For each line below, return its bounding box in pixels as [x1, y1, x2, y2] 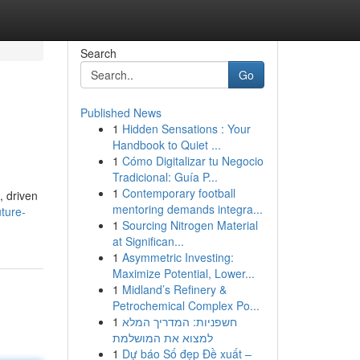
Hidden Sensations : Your [121, 121, 251, 137]
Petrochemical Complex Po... [112, 297, 260, 313]
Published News [80, 104, 162, 121]
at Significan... [112, 233, 184, 249]
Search [80, 45, 117, 61]
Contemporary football [121, 185, 235, 201]
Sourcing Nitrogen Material [121, 217, 258, 233]
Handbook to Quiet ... [112, 137, 221, 153]
